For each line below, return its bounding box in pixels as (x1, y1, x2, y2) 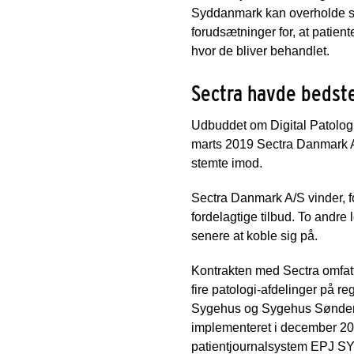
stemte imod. (191, 156, 262, 170)
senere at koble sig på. (191, 228, 318, 243)
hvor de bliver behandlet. (191, 43, 330, 58)
